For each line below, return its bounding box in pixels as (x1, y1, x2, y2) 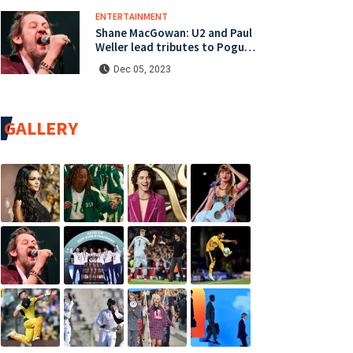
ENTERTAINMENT (95, 9, 168, 22)
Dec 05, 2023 (113, 63, 171, 75)
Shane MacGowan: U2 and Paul (95, 24, 252, 40)
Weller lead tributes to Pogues (95, 39, 256, 54)
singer (95, 53, 128, 69)
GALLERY (4, 115, 78, 140)
